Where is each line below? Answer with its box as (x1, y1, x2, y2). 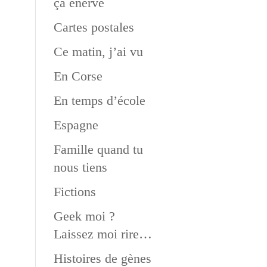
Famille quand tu (53, 142, 143, 157)
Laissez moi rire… (53, 226, 152, 241)
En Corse (53, 69, 103, 83)
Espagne (53, 117, 98, 132)
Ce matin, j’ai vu (53, 44, 143, 59)
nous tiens (53, 160, 107, 175)
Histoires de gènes (53, 251, 151, 266)
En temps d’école (53, 93, 145, 108)
